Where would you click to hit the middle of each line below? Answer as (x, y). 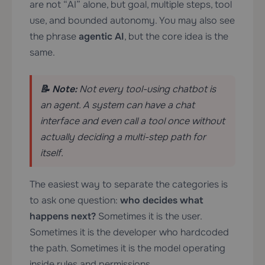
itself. (52, 153)
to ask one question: (75, 200)
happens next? (63, 216)
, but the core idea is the (176, 36)
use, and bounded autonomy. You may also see (132, 20)
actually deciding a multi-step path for (123, 137)
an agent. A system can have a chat (117, 105)
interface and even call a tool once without (132, 121)
